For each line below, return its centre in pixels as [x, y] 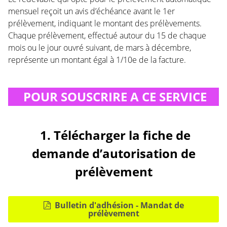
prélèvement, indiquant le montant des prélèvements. [105, 23]
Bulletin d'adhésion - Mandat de [119, 205]
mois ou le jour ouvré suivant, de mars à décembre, [100, 47]
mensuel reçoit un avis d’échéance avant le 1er [91, 11]
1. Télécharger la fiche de [113, 135]
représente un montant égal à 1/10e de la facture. [97, 60]
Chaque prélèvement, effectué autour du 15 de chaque [107, 35]
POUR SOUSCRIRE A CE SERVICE [113, 97]
